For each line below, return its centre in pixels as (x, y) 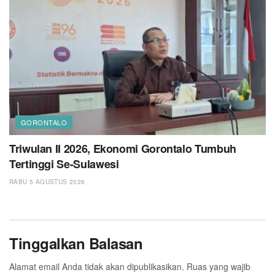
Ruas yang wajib (219, 266)
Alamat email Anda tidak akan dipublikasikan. (97, 266)
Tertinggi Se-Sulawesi (64, 164)
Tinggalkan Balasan (76, 243)
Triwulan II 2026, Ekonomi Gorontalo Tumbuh (123, 148)
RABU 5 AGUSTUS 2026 (47, 181)
